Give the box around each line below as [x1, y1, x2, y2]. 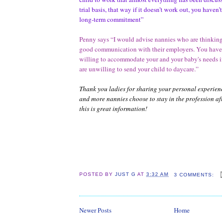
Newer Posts [79, 206, 111, 215]
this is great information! [79, 104, 147, 113]
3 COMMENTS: [173, 171, 216, 177]
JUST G [115, 171, 136, 177]
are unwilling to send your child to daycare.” [79, 64, 199, 73]
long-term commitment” [79, 14, 144, 24]
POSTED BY [79, 171, 115, 177]
